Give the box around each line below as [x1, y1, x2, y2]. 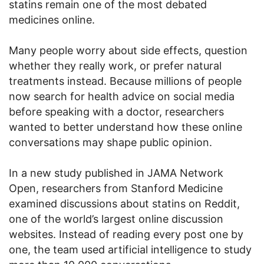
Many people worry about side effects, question [9, 44, 247, 57]
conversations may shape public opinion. [9, 136, 212, 149]
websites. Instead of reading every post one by [9, 228, 243, 241]
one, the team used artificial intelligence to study [9, 243, 252, 256]
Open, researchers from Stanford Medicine [9, 182, 223, 195]
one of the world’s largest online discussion [9, 213, 223, 226]
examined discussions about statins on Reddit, [9, 197, 240, 210]
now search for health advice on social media [9, 90, 235, 103]
